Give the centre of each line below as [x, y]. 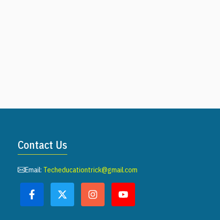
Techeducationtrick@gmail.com [90, 169]
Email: [34, 169]
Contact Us [42, 144]
